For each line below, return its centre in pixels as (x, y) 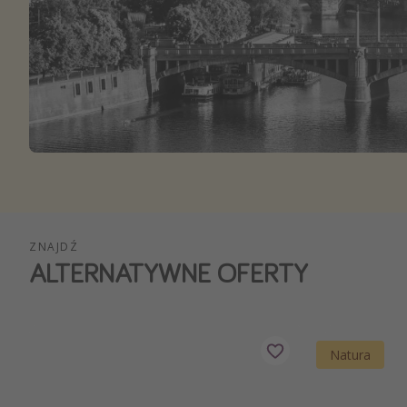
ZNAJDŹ (54, 247)
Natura (350, 355)
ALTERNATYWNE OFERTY (169, 273)
